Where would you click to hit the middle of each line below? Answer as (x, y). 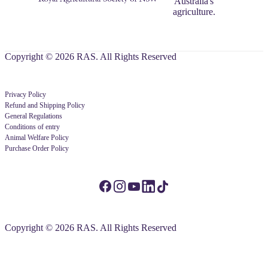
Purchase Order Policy (37, 148)
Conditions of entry (32, 127)
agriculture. (194, 12)
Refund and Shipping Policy (45, 105)
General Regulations (33, 116)
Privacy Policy (25, 95)
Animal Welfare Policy (37, 138)
